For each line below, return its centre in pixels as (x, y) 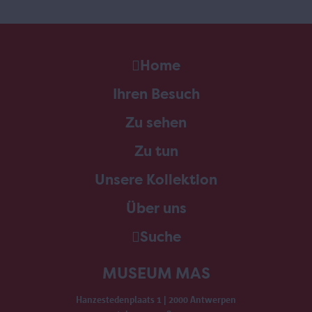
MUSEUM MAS (156, 273)
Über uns (156, 209)
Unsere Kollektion (156, 180)
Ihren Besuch (156, 94)
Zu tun (156, 151)
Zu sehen (156, 123)
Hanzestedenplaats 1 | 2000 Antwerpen (156, 300)
